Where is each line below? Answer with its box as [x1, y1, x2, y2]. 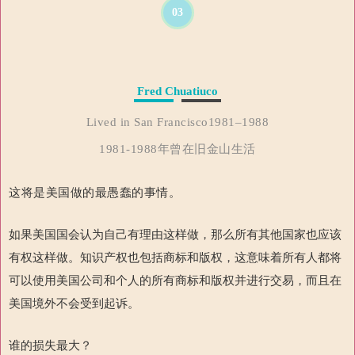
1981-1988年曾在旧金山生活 [99, 143, 256, 156]
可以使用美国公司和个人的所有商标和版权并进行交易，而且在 [9, 273, 342, 288]
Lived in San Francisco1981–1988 [86, 116, 269, 129]
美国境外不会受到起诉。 [9, 296, 139, 311]
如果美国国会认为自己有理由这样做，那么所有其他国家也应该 [9, 227, 342, 242]
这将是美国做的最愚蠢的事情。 [9, 185, 181, 200]
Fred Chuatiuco [137, 85, 218, 98]
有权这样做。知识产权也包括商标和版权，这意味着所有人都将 [9, 250, 342, 265]
